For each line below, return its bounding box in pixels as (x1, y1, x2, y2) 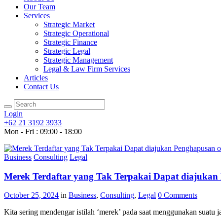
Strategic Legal (43, 47, 90, 55)
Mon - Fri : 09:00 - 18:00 (4, 127, 82, 136)
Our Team (24, 2, 55, 11)
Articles (24, 74, 48, 82)
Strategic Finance (43, 38, 97, 46)
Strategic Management (43, 56, 113, 64)
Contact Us (24, 82, 59, 91)
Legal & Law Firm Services (43, 65, 130, 73)
